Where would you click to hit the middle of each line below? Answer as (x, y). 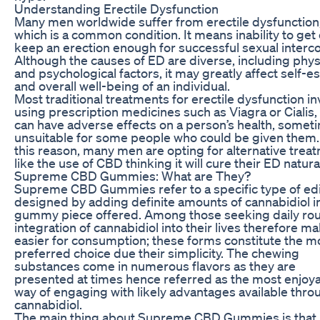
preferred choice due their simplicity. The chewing (157, 252)
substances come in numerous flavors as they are (155, 265)
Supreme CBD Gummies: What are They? (132, 175)
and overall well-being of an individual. (122, 85)
